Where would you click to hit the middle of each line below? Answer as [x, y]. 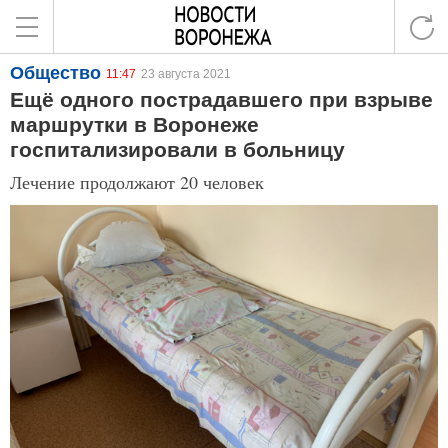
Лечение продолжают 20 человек [137, 182]
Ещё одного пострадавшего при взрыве [221, 99]
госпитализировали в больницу [177, 149]
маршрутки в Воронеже [134, 124]
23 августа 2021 [186, 74]
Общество [55, 73]
